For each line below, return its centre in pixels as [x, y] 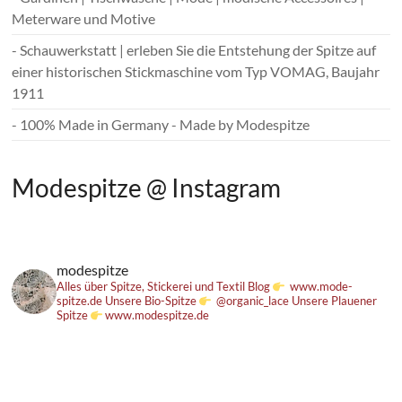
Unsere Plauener [335, 301]
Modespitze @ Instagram [147, 188]
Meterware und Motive [84, 19]
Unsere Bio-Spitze [151, 301]
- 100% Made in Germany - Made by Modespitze [161, 125]
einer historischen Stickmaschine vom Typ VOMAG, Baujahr [196, 72]
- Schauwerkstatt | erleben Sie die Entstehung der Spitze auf [194, 50]
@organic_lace [253, 301]
